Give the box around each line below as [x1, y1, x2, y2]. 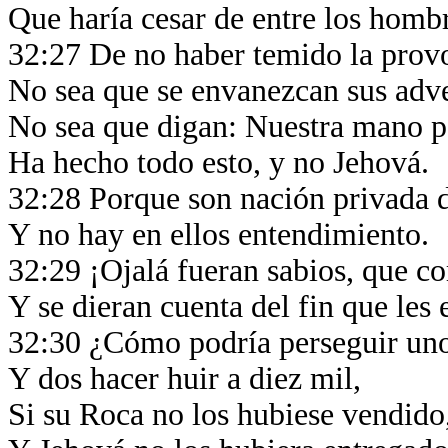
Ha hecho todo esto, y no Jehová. [8, 145, 437, 180]
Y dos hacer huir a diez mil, [8, 361, 369, 396]
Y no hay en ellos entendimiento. [8, 217, 437, 252]
